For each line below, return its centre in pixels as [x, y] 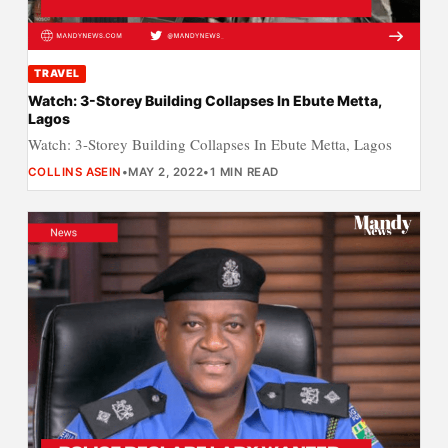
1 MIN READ [244, 171]
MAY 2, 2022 [166, 171]
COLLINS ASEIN [74, 171]
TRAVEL [57, 73]
